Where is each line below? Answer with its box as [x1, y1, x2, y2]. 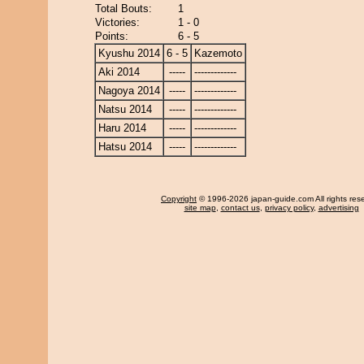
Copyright [161, 194, 197, 203]
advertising [318, 203, 359, 212]
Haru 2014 [98, 122, 146, 134]
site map [184, 203, 216, 212]
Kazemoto [194, 47, 242, 59]
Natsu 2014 [98, 103, 152, 115]
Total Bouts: [95, 2, 152, 15]
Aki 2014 [98, 66, 140, 78]
